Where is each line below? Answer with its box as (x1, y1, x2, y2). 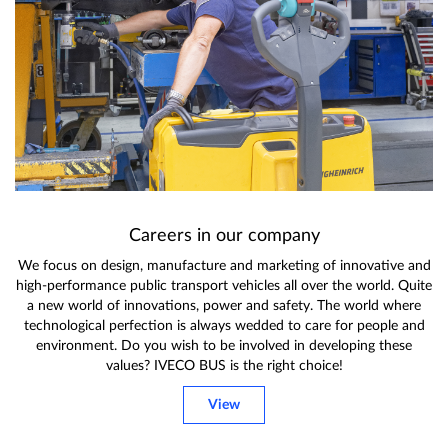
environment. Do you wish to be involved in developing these (36, 339, 412, 353)
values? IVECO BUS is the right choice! (105, 359, 343, 373)
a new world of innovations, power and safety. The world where (27, 299, 421, 313)
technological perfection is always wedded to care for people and (23, 319, 425, 333)
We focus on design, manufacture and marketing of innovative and (17, 259, 431, 273)
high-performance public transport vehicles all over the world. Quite (16, 279, 432, 293)
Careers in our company (128, 227, 320, 245)
